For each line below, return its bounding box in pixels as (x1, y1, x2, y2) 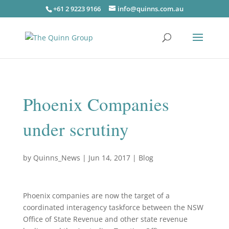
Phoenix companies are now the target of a (22, 191, 170, 200)
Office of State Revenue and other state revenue (22, 214, 188, 224)
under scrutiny (22, 117, 129, 141)
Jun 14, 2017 (88, 153, 130, 163)
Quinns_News (33, 153, 80, 163)
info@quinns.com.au (117, 4, 184, 13)
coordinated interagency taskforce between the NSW (22, 202, 203, 212)
